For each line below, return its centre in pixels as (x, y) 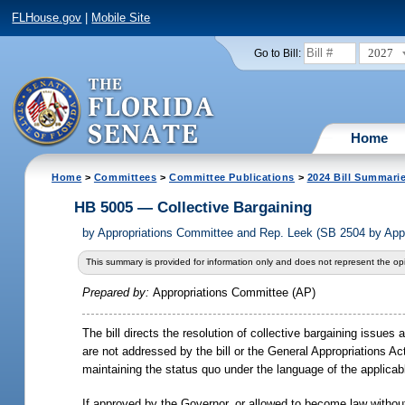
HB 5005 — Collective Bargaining (193, 208)
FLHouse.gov (47, 18)
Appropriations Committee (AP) (235, 293)
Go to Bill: (277, 53)
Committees (125, 177)
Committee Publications (232, 177)
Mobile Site (121, 18)
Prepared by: (118, 293)
